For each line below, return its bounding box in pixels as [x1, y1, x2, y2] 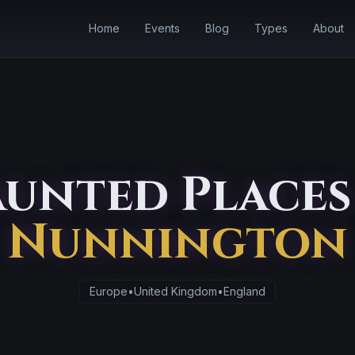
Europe [90, 284, 128, 298]
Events [145, 21, 181, 35]
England [223, 284, 265, 298]
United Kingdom [134, 284, 217, 298]
